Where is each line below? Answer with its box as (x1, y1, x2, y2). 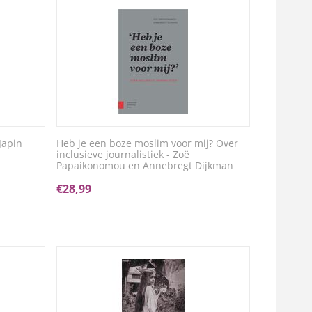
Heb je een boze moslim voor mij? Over (56, 136, 239, 150)
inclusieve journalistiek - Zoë (56, 148, 190, 161)
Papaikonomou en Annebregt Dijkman (56, 159, 234, 172)
